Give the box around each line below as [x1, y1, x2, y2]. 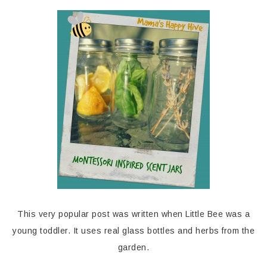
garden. [117, 243, 150, 253]
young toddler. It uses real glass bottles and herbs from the [13, 226, 254, 236]
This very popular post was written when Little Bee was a [17, 209, 250, 219]
